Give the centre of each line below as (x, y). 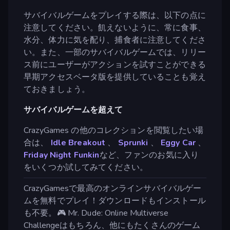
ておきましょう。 (57, 89)
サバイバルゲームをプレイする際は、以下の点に (115, 15)
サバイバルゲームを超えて (73, 110)
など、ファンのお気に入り (149, 155)
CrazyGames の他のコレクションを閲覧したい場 (114, 130)
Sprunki (133, 142)
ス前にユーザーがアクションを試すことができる (115, 64)
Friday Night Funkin (62, 155)
